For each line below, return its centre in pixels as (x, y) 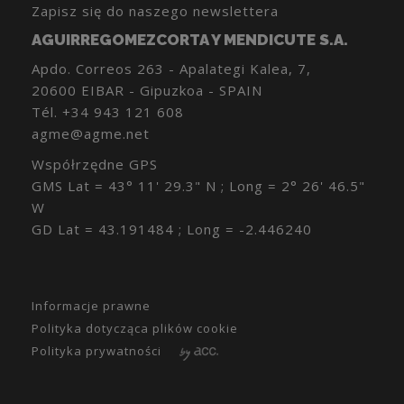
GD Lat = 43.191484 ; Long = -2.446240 (172, 230)
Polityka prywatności (96, 351)
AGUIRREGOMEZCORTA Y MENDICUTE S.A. (190, 40)
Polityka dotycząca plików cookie (135, 329)
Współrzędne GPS (95, 165)
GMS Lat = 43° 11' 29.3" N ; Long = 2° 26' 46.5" (198, 186)
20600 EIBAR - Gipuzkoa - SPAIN (147, 91)
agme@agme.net (91, 134)
